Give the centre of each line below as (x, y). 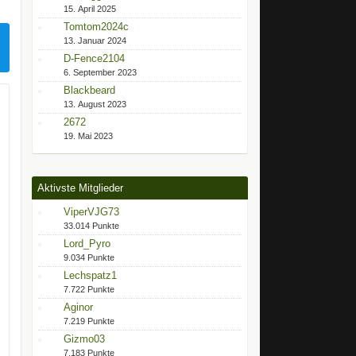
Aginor (78, 307)
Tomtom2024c (96, 27)
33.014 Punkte (91, 226)
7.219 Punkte (89, 321)
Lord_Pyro (87, 244)
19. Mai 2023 (88, 136)
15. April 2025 (89, 9)
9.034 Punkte (89, 257)
